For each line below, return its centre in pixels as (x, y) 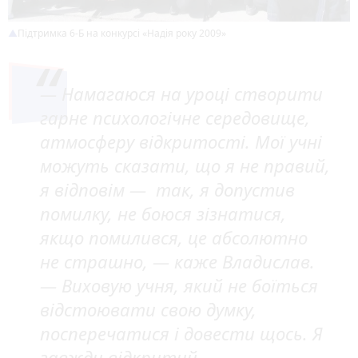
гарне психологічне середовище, (175, 117)
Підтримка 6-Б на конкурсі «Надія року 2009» (122, 33)
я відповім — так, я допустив (167, 189)
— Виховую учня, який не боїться (179, 285)
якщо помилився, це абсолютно (174, 237)
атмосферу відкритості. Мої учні (181, 141)
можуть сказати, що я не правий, (185, 165)
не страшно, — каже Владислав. (177, 261)
